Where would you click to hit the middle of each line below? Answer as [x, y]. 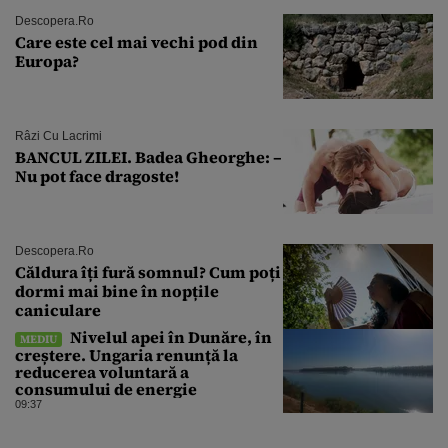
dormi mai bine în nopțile [117, 291]
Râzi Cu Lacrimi [58, 136]
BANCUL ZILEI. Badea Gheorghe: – [148, 157]
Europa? [47, 61]
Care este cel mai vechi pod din [136, 42]
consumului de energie [106, 389]
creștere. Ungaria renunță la [126, 355]
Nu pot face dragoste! [97, 176]
